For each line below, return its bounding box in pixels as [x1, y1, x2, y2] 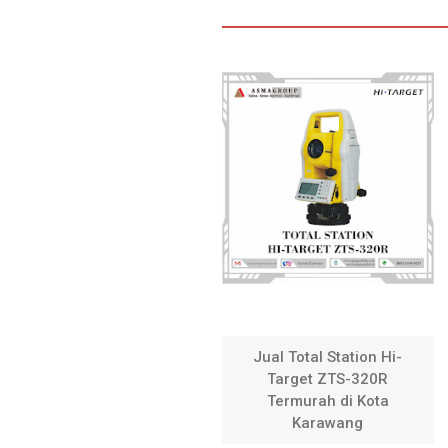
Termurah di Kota [266, 392, 389, 411]
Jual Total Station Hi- [253, 348, 403, 367]
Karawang [292, 414, 364, 433]
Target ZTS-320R [267, 370, 389, 389]
